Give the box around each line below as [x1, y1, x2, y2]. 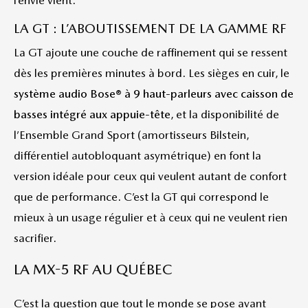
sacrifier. [14, 231, 56, 245]
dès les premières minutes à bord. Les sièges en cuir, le [14, 66, 289, 80]
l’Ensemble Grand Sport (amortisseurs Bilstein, [14, 128, 249, 142]
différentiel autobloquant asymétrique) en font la [14, 148, 261, 162]
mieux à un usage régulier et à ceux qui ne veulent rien [14, 210, 287, 224]
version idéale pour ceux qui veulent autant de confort [14, 169, 287, 183]
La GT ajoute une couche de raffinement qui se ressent [14, 45, 287, 59]
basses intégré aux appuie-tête [14, 107, 170, 121]
